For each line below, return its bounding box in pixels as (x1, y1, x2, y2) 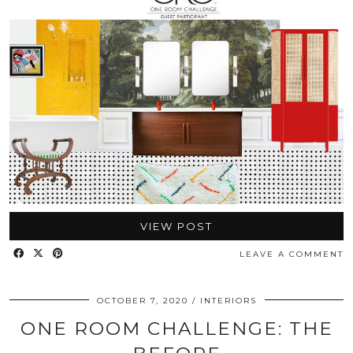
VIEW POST (140, 219, 213, 232)
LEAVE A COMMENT (240, 248, 344, 259)
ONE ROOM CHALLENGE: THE (20, 317, 333, 340)
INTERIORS (199, 295, 257, 306)
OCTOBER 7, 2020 (96, 295, 188, 306)
